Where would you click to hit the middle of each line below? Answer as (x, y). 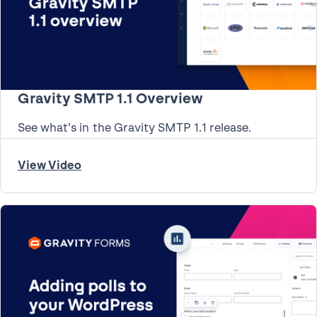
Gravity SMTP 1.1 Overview (110, 99)
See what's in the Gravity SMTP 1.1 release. (134, 128)
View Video (50, 166)
